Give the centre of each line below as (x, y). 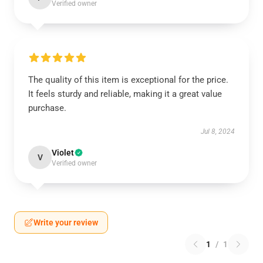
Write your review (66, 222)
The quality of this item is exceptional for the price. (128, 80)
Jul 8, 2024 (218, 131)
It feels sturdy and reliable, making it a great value (125, 94)
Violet (63, 153)
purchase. (47, 108)
